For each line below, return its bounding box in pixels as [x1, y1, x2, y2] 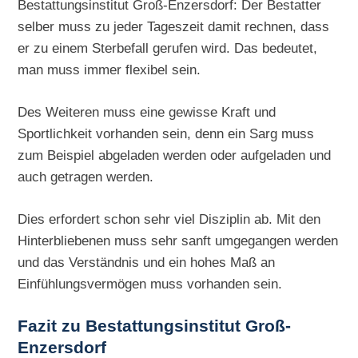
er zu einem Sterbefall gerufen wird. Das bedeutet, [18, 40, 318, 57]
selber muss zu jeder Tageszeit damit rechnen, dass [18, 18, 330, 35]
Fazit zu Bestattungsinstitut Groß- [18, 316, 292, 336]
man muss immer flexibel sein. [18, 62, 201, 78]
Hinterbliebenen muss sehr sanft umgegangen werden [18, 232, 339, 249]
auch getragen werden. [18, 169, 154, 185]
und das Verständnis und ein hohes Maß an [18, 253, 276, 270]
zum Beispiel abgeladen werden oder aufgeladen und [18, 147, 332, 164]
